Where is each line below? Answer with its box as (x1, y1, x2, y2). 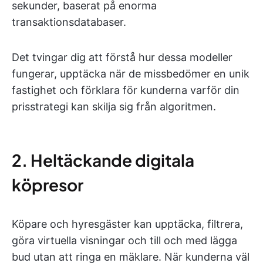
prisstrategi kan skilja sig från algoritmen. (12, 100, 216, 113)
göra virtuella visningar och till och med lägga (12, 234, 237, 247)
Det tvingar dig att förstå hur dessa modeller (12, 51, 232, 63)
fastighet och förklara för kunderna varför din (12, 84, 240, 96)
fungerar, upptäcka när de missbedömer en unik (12, 68, 249, 80)
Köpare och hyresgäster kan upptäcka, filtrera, (12, 218, 243, 230)
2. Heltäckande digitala (12, 150, 194, 170)
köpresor (12, 174, 83, 195)
